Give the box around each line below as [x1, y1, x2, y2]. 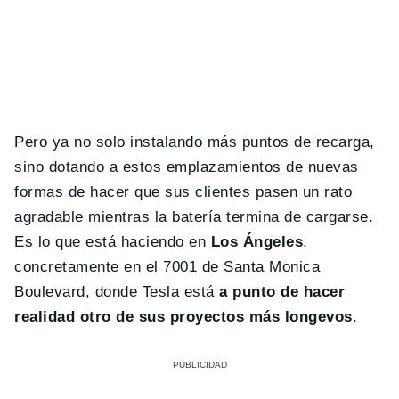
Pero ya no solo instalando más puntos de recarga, [14, 134, 375, 151]
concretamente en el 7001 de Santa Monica [14, 258, 321, 276]
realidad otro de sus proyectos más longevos [14, 308, 353, 326]
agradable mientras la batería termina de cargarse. [14, 208, 374, 226]
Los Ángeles [210, 233, 304, 251]
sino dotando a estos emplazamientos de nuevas [14, 159, 359, 176]
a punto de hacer [219, 283, 346, 301]
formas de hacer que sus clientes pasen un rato [14, 183, 353, 201]
